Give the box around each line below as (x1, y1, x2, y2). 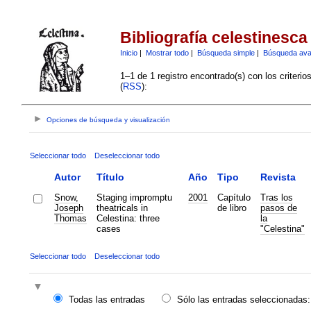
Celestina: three (96, 212, 160, 224)
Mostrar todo (145, 48, 189, 57)
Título (96, 171, 124, 183)
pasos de (260, 202, 297, 213)
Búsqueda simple (196, 48, 255, 57)
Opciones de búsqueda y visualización (47, 116, 171, 124)
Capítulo (217, 192, 251, 203)
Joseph (53, 202, 83, 213)
